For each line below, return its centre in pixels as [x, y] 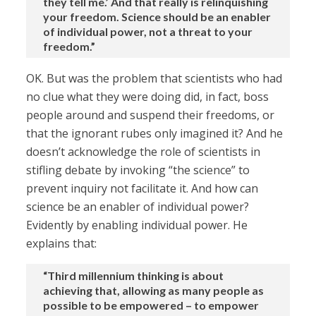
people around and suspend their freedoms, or [151, 115]
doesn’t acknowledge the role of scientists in [144, 152]
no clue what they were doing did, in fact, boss [148, 97]
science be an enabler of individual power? [138, 207]
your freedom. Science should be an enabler [157, 17]
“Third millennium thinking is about [134, 276]
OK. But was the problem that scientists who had [154, 79]
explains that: [62, 244]
